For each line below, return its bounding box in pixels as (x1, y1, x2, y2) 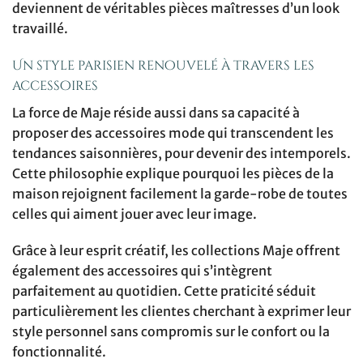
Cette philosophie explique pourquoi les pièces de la (12, 164, 334, 181)
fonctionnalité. (12, 344, 106, 361)
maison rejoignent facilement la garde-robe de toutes (12, 185, 348, 202)
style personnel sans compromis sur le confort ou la (12, 323, 330, 340)
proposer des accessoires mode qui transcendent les (12, 124, 334, 141)
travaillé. (12, 19, 68, 36)
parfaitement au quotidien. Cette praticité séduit (12, 283, 316, 300)
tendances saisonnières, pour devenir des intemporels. (12, 144, 351, 161)
